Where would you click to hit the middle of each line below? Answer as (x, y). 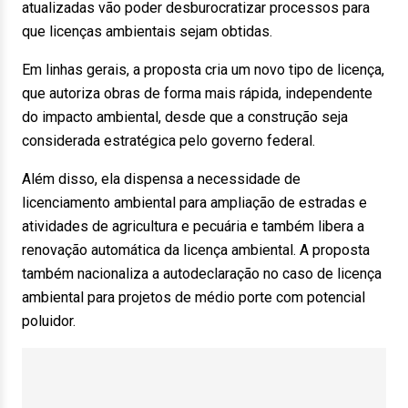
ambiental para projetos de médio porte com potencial (194, 297)
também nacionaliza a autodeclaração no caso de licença (202, 274)
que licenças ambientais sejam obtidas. (147, 31)
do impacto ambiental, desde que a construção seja (185, 117)
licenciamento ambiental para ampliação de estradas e (194, 203)
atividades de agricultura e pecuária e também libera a (193, 226)
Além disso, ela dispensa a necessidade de (161, 179)
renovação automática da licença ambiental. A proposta (196, 250)
